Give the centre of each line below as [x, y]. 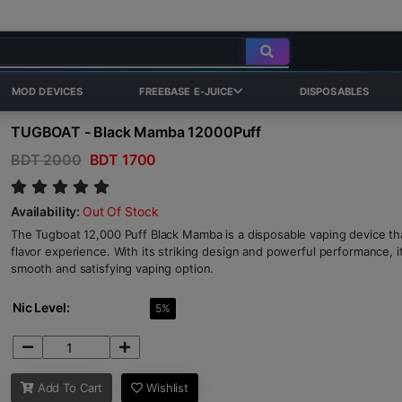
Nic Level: [41, 307]
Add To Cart [68, 388]
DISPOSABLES [334, 92]
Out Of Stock [121, 211]
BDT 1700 [121, 160]
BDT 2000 [46, 160]
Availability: [47, 211]
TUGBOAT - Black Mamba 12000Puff [136, 132]
